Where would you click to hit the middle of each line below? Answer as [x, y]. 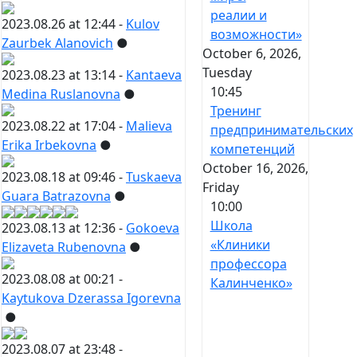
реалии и [238, 16]
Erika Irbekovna [49, 145]
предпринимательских [281, 130]
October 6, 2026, [251, 54]
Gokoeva [153, 228]
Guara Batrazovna [56, 196]
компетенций [252, 149]
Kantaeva [154, 75]
